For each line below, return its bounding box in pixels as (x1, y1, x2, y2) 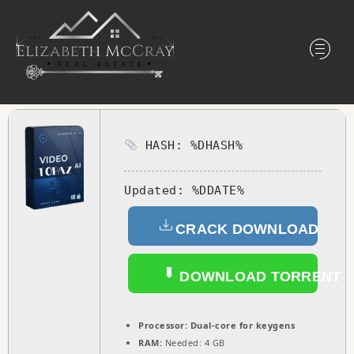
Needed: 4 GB (162, 336, 225, 348)
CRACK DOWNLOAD (175, 220, 319, 237)
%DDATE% (184, 183, 244, 198)
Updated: (124, 183, 184, 198)
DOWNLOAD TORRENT (175, 268, 341, 284)
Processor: (138, 318, 187, 331)
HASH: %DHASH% (137, 138, 243, 153)
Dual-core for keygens (187, 318, 295, 331)
